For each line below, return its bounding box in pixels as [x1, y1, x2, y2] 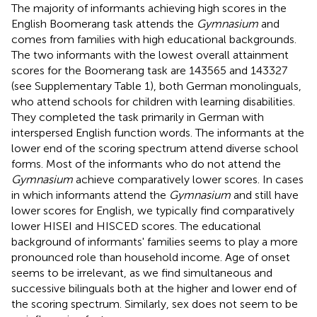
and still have [231, 188, 299, 202]
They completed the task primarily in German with [11, 110, 264, 124]
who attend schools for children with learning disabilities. [11, 94, 295, 108]
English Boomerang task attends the [11, 16, 197, 30]
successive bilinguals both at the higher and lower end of [11, 281, 296, 295]
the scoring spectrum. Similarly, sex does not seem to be [11, 296, 298, 311]
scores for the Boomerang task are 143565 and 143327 [11, 63, 287, 77]
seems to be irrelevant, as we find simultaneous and [11, 265, 272, 279]
